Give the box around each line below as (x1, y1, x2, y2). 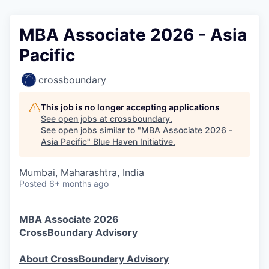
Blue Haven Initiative (93, 136, 173, 147)
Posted (19, 178, 47, 189)
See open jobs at (41, 113, 110, 124)
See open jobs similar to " (41, 125, 141, 135)
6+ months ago (49, 178, 109, 189)
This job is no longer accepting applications (41, 102, 220, 112)
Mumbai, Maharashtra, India (19, 166, 144, 178)
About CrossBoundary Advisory (19, 253, 169, 265)
